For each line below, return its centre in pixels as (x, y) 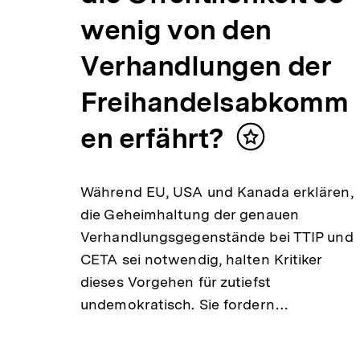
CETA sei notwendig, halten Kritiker (201, 259)
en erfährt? (152, 138)
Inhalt (270, 144)
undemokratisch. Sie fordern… (184, 304)
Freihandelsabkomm (215, 102)
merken (276, 160)
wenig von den (176, 29)
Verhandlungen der (206, 65)
